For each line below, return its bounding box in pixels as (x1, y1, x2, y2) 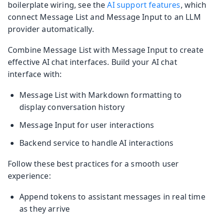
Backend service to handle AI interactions (19, 138, 174, 149)
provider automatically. (8, 24, 94, 35)
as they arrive (19, 203, 70, 215)
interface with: (8, 69, 62, 80)
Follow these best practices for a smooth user (8, 158, 179, 170)
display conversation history (19, 102, 125, 113)
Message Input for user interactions (19, 120, 155, 131)
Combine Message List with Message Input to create (8, 45, 203, 56)
